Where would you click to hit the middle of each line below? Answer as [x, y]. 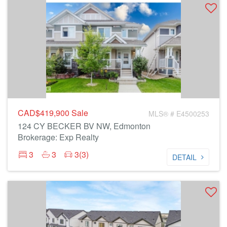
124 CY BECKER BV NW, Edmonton [84, 126]
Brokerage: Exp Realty [58, 137]
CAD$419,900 [45, 113]
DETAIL [184, 157]
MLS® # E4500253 [179, 113]
